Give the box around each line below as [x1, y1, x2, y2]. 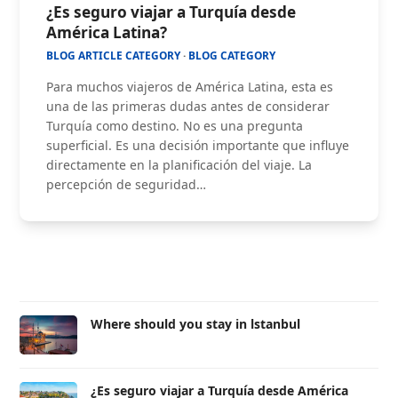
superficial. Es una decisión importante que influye [46, 137, 350, 155]
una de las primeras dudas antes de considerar [46, 98, 330, 115]
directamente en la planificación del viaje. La [46, 156, 313, 174]
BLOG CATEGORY [188, 48, 276, 63]
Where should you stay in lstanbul [91, 315, 301, 333]
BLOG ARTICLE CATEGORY [46, 48, 181, 63]
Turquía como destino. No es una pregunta [46, 117, 304, 135]
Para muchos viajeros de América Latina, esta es [46, 78, 334, 96]
